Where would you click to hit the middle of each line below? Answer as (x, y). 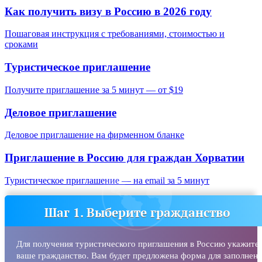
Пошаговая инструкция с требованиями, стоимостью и (115, 34)
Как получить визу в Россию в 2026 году (108, 11)
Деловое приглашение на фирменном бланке (94, 135)
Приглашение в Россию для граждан (100, 157)
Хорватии (220, 157)
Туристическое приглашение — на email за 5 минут (107, 180)
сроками (21, 44)
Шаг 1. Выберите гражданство (137, 212)
